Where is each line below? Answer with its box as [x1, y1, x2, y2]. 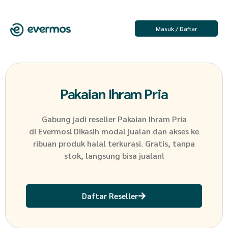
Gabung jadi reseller [41, 113, 116, 124]
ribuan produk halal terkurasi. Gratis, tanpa [33, 137, 195, 149]
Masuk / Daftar [155, 24, 197, 33]
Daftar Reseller [82, 190, 138, 202]
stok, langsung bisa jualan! [64, 150, 164, 161]
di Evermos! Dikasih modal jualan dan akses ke [29, 125, 199, 136]
